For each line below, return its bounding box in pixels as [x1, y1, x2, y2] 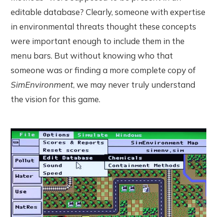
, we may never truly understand [73, 79, 196, 90]
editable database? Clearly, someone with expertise [11, 7, 206, 17]
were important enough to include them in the [11, 36, 185, 46]
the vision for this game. [11, 94, 101, 105]
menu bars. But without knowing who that [11, 50, 173, 61]
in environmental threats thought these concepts [11, 21, 197, 32]
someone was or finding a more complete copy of [11, 65, 196, 76]
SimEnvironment [11, 79, 74, 90]
